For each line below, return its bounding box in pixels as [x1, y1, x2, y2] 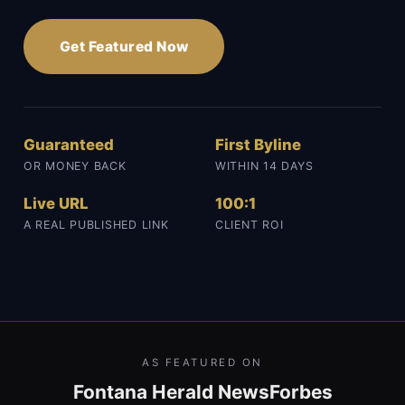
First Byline [215, 136, 301, 155]
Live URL [24, 194, 89, 213]
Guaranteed [24, 136, 114, 155]
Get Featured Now [60, 38, 189, 56]
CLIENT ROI [215, 218, 284, 232]
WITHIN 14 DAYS [215, 159, 314, 174]
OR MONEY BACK [24, 159, 127, 174]
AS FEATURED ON [142, 356, 263, 370]
